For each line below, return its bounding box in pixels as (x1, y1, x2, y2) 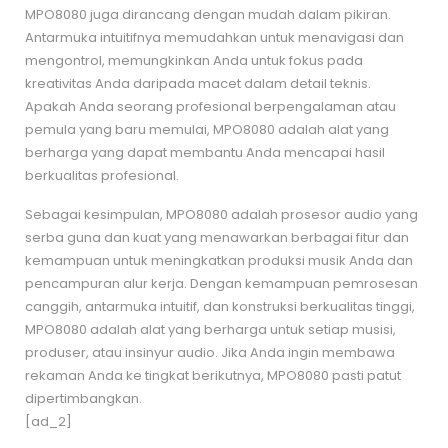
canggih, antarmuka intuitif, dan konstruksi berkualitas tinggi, (25, 296, 415, 316)
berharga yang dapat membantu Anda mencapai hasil (25, 142, 385, 162)
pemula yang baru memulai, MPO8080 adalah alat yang (25, 119, 389, 139)
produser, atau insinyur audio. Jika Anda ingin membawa (25, 342, 395, 362)
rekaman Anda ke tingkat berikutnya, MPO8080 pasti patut (25, 365, 401, 385)
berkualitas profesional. (25, 165, 179, 185)
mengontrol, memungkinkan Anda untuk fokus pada (25, 50, 363, 70)
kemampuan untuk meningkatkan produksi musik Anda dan (25, 250, 413, 270)
